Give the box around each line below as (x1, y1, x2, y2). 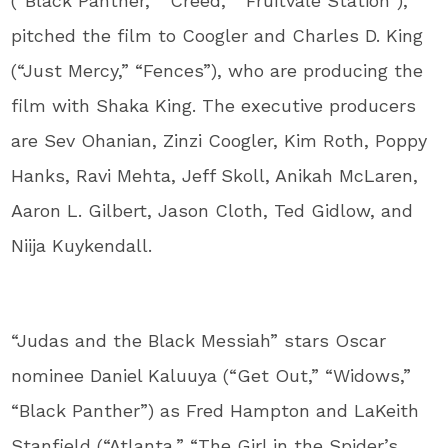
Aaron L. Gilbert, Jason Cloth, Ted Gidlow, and (11, 199, 414, 221)
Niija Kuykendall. (11, 234, 153, 256)
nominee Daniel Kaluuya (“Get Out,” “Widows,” (11, 364, 412, 386)
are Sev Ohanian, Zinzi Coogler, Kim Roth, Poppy (11, 129, 428, 151)
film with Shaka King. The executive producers (11, 94, 417, 116)
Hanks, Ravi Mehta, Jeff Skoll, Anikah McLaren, (11, 164, 419, 186)
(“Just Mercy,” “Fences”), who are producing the (11, 59, 424, 81)
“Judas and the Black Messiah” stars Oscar (11, 329, 387, 351)
